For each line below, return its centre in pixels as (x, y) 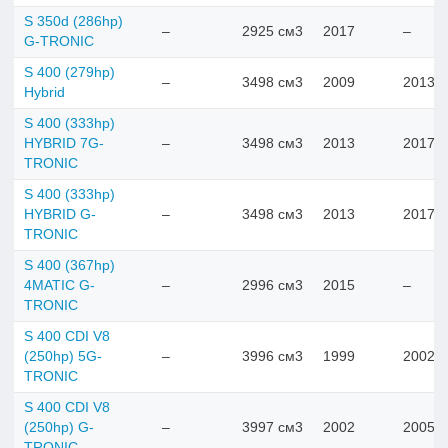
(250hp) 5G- (63, 356)
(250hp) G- (59, 427)
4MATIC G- (59, 285)
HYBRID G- (60, 214)
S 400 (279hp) (69, 72)
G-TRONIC (59, 41)
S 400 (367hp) (69, 265)
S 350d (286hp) (73, 21)
